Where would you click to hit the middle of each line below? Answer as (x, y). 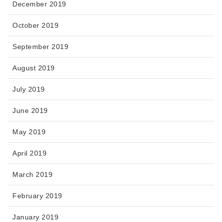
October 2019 (35, 26)
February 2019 (37, 196)
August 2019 (34, 68)
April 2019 (29, 153)
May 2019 (29, 132)
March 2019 (32, 175)
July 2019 (29, 89)
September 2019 (40, 47)
